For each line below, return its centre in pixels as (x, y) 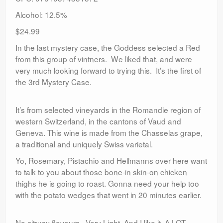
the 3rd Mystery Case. (54, 82)
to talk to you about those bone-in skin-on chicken (101, 172)
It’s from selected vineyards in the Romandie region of (108, 110)
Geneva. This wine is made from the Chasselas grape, (109, 133)
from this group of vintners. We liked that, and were (104, 59)
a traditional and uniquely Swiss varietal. (84, 144)
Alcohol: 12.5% (41, 15)
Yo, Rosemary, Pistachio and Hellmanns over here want (111, 161)
